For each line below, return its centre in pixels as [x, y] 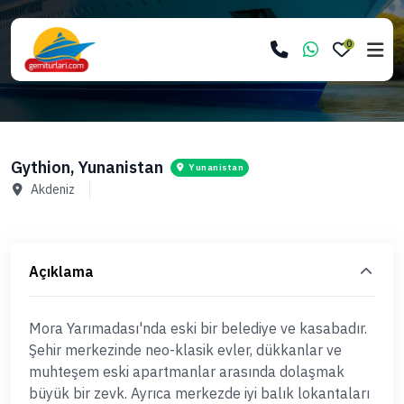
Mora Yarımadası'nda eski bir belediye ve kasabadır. [198, 328]
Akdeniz [53, 189]
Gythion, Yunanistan [87, 167]
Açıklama [61, 271]
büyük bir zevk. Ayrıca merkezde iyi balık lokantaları [199, 393]
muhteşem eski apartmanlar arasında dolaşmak [187, 372]
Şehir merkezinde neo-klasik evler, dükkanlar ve [185, 350]
